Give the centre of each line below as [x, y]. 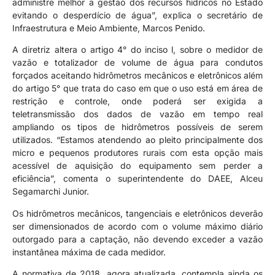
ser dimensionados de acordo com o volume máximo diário [137, 226]
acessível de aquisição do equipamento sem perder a [137, 166]
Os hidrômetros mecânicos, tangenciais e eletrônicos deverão [137, 213]
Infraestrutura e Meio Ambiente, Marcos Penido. [109, 28]
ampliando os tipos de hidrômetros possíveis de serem [137, 127]
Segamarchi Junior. [51, 192]
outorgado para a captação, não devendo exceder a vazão [137, 239]
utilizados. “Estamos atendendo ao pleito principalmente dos [137, 140]
